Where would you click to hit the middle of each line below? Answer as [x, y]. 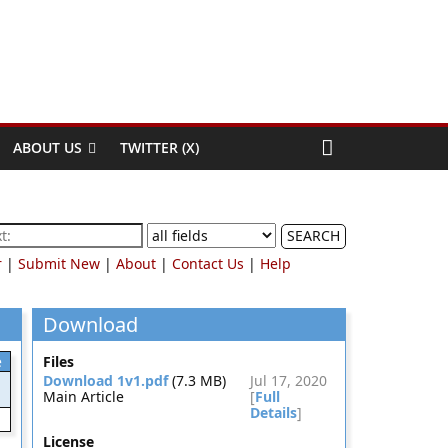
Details [273, 412]
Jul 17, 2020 [288, 380]
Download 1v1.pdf [105, 380]
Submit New [59, 263]
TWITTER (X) [159, 147]
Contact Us [208, 263]
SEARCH [313, 235]
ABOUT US [47, 147]
